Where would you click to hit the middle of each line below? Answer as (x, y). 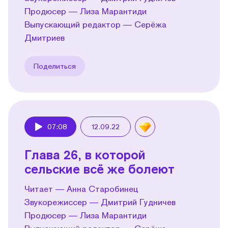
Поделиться (55, 66)
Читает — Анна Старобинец (81, 188)
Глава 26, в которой (85, 154)
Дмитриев (45, 37)
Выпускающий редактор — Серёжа (95, 24)
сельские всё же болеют (99, 168)
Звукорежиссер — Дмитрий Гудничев (100, 202)
